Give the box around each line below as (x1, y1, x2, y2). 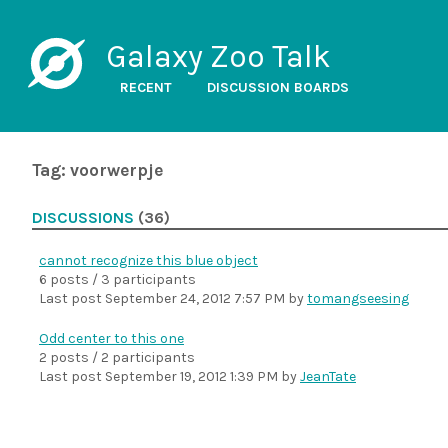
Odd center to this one (39, 330, 184, 347)
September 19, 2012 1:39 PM (105, 368, 278, 385)
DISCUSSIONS (32, 209, 134, 227)
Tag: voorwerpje (32, 160, 163, 180)
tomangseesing (307, 290, 409, 307)
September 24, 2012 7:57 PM (105, 290, 285, 307)
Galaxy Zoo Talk (105, 38, 331, 75)
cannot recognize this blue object (39, 252, 258, 269)
